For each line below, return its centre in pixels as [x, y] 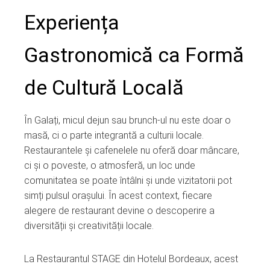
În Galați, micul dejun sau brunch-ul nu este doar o [127, 120]
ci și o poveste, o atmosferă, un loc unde [110, 165]
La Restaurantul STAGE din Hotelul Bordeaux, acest [131, 259]
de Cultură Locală [104, 87]
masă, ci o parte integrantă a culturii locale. [114, 135]
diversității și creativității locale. [89, 225]
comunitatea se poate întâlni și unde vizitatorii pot [128, 180]
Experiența [72, 22]
